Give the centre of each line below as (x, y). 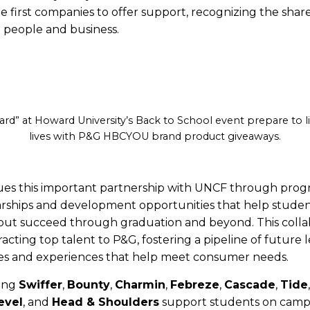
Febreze (195, 285)
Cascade (250, 285)
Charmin (140, 285)
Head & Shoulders (106, 302)
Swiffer (40, 285)
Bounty (89, 285)
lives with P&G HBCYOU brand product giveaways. (155, 136)
